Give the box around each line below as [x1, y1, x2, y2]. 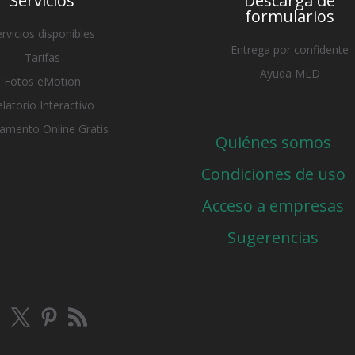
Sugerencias [227, 227, 319, 249]
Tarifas [24, 50, 60, 65]
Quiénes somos [215, 132, 331, 154]
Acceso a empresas [202, 195, 345, 217]
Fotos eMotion [3, 74, 81, 89]
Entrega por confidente [231, 42, 349, 57]
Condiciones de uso [200, 163, 345, 185]
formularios [245, 6, 335, 27]
